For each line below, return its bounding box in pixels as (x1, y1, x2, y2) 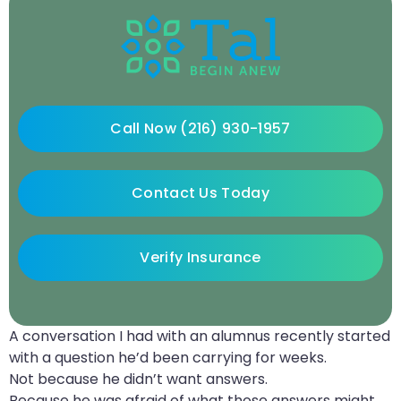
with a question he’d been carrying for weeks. (9, 346, 327, 368)
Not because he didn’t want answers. (9, 368, 268, 389)
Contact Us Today (131, 182, 270, 203)
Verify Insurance (140, 246, 261, 268)
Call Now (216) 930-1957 (110, 117, 291, 139)
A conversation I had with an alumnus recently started (9, 325, 390, 346)
